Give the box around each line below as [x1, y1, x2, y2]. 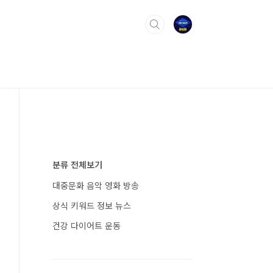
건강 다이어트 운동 [52, 219, 121, 232]
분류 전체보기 [52, 158, 102, 171]
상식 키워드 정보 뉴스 [52, 199, 131, 211]
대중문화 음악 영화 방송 [52, 179, 139, 191]
